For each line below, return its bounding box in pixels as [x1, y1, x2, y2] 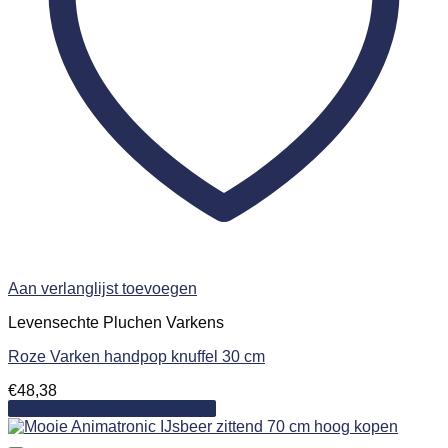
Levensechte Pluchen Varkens [8, 313, 224, 331]
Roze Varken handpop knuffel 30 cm [8, 347, 265, 365]
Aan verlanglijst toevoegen [8, 279, 197, 297]
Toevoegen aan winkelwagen [8, 399, 216, 417]
